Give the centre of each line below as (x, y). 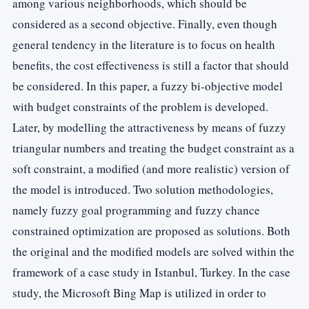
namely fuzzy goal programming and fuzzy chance (136, 210)
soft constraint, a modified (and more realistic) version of (151, 169)
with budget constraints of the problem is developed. (140, 107)
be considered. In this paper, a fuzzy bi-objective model (148, 86)
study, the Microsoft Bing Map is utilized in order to (139, 293)
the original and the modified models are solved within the (153, 251)
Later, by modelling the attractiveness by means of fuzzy (149, 127)
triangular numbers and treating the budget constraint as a (153, 148)
